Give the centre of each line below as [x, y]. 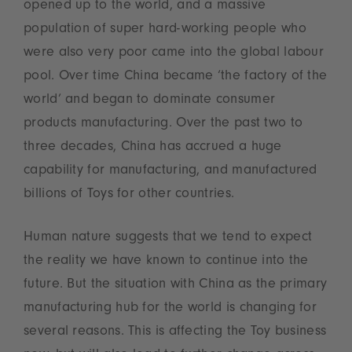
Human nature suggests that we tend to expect [168, 238]
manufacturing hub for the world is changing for [170, 309]
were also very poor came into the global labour [174, 54]
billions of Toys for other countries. [129, 195]
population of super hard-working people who [165, 30]
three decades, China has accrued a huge [153, 148]
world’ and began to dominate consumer [150, 101]
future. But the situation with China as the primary [176, 286]
